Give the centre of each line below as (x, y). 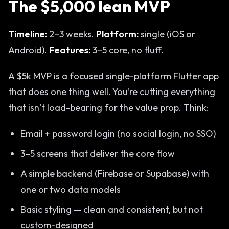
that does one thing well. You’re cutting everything (112, 92)
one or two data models (71, 189)
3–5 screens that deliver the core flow (98, 154)
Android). (29, 50)
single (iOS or (167, 34)
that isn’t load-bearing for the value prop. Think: (108, 108)
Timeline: (28, 34)
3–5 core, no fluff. (127, 50)
